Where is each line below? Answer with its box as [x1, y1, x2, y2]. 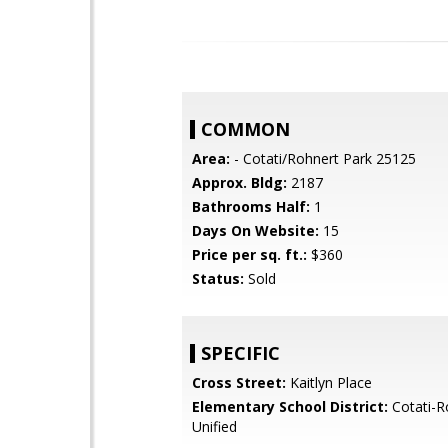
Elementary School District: [192, 397, 388, 416]
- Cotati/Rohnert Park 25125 [230, 149, 416, 168]
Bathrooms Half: [192, 197, 310, 216]
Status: [192, 269, 244, 288]
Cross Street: [192, 373, 286, 392]
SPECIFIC [201, 341, 280, 365]
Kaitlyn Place [286, 373, 372, 392]
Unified [192, 417, 237, 436]
